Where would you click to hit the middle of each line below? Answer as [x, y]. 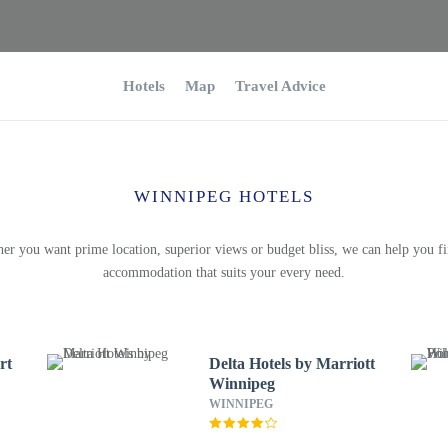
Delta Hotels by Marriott [291, 363]
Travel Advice [280, 86]
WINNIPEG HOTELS [224, 196]
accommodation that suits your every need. [224, 272]
